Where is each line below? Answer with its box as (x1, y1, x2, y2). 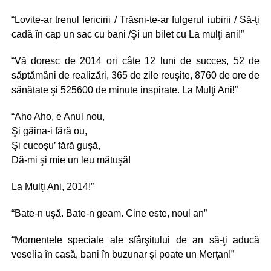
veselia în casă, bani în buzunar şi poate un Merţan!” (11, 249, 234, 260)
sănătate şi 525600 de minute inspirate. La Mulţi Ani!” (11, 85, 238, 95)
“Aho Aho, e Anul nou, (11, 111, 105, 122)
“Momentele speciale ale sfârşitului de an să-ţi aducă (11, 235, 260, 245)
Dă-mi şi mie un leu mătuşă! (11, 155, 131, 165)
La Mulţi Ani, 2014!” (11, 181, 94, 192)
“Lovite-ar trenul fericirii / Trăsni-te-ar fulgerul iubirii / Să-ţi (11, 15, 260, 25)
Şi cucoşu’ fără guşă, (11, 140, 100, 151)
